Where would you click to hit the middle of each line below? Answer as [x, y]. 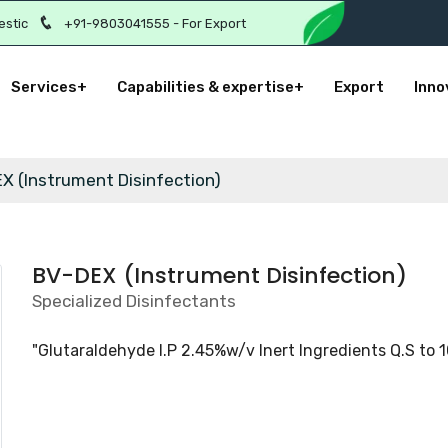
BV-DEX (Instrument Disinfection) [220, 275]
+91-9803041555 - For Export [155, 23]
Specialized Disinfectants [134, 301]
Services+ [48, 87]
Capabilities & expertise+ [210, 87]
